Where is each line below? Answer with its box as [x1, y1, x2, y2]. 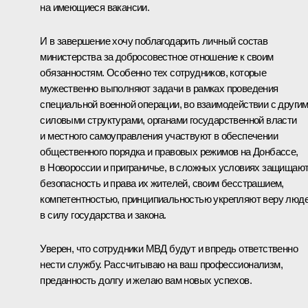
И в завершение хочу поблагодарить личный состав [40, 34, 268, 47]
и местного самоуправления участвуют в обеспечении [40, 129, 278, 142]
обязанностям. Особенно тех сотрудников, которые [40, 66, 267, 78]
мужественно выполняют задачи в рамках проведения [40, 82, 278, 94]
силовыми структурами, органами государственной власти [40, 113, 297, 126]
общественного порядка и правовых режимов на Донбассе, [40, 145, 298, 157]
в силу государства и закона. [40, 208, 166, 221]
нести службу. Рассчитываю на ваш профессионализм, [40, 258, 283, 270]
